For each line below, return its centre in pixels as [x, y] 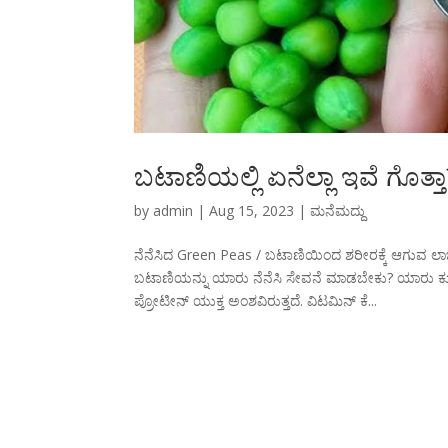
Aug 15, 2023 [252, 211]
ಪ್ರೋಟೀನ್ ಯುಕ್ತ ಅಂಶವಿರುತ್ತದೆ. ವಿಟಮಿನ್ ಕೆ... [256, 301]
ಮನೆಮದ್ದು [338, 211]
